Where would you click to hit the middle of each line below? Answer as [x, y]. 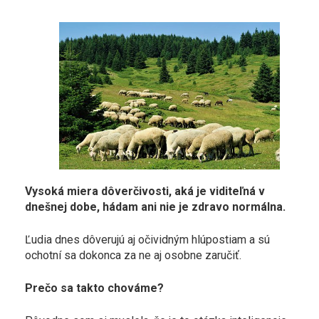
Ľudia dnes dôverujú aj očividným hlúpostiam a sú [147, 239]
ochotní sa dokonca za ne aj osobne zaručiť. [133, 255]
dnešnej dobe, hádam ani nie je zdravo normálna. [155, 206]
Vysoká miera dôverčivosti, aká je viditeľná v [145, 191]
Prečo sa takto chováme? [94, 288]
